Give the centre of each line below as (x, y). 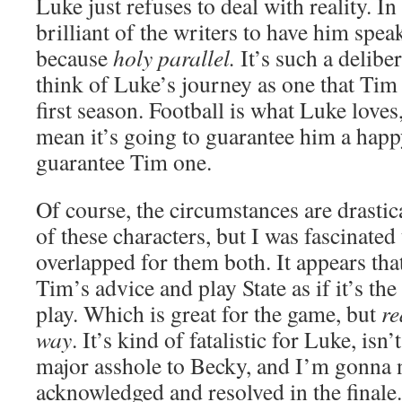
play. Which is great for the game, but (209, 313)
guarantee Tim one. (124, 162)
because (74, 57)
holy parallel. (177, 57)
